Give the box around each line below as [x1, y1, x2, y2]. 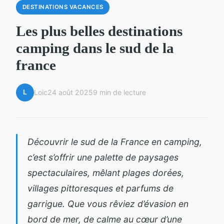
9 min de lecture [93, 88, 146, 97]
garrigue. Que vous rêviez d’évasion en [27, 198, 188, 209]
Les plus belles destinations [16, 22, 182, 39]
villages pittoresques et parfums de [27, 182, 173, 193]
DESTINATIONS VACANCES [22, 3, 103, 10]
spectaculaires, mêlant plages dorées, [27, 167, 184, 178]
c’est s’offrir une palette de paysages [27, 151, 178, 162]
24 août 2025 [47, 88, 93, 97]
